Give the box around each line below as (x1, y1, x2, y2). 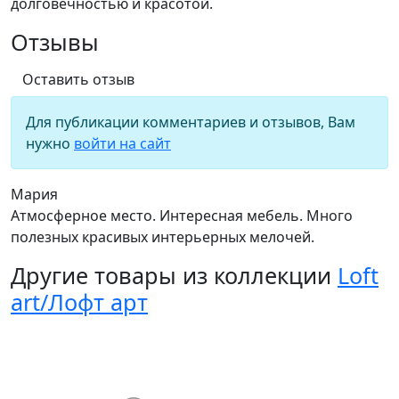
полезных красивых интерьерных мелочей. (11, 227, 314, 248)
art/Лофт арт (11, 287, 148, 318)
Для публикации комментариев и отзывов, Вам (26, 112, 355, 133)
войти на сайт (74, 134, 171, 154)
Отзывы (11, 27, 99, 58)
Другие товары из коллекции (11, 260, 338, 291)
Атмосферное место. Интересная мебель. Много (11, 206, 353, 226)
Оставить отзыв (22, 69, 134, 90)
